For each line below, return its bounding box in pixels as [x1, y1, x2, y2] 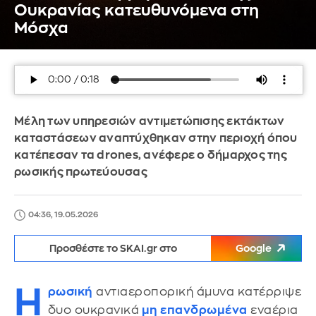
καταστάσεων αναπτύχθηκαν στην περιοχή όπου [14, 133, 298, 144]
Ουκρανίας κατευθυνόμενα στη [14, 3, 259, 18]
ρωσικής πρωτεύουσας [14, 166, 147, 178]
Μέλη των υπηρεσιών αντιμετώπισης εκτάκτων [14, 116, 285, 127]
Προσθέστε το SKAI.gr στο [49, 243, 177, 253]
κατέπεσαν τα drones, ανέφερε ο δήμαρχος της [14, 150, 287, 161]
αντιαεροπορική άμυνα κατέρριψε [92, 286, 301, 298]
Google [236, 243, 272, 253]
